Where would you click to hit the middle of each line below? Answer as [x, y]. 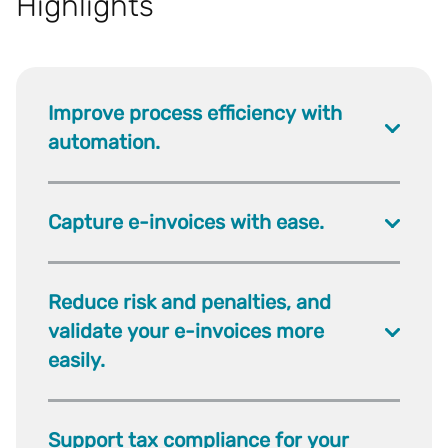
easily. [76, 359]
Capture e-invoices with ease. [186, 221]
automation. [104, 141]
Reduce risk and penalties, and [189, 301]
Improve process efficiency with [195, 112]
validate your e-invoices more [186, 330]
